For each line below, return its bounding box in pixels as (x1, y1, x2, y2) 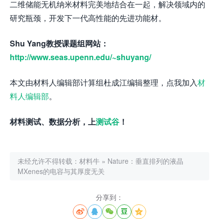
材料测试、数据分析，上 (10, 115, 96, 127)
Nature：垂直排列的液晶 (108, 155, 183, 166)
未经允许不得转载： (18, 155, 79, 166)
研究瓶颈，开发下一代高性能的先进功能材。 (10, 12, 166, 23)
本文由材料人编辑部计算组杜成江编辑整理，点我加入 (10, 76, 197, 88)
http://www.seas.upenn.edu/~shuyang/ (10, 51, 151, 63)
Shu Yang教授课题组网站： (10, 37, 109, 49)
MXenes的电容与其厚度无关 (18, 166, 105, 176)
